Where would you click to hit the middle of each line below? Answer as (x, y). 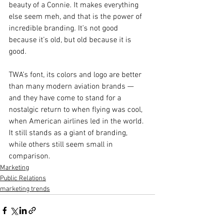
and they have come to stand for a (66, 98)
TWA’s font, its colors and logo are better (76, 75)
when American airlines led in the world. (77, 121)
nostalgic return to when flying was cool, (77, 110)
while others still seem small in (62, 145)
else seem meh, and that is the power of (76, 17)
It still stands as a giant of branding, (69, 133)
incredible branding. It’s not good (64, 28)
